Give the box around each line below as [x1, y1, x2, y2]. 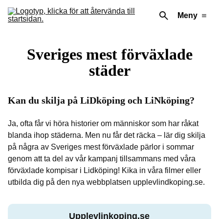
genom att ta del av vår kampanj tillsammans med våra [8, 154, 196, 163]
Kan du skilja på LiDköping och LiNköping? [8, 95, 195, 106]
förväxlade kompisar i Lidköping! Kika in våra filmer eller [8, 166, 201, 175]
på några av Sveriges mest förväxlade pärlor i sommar [8, 143, 194, 151]
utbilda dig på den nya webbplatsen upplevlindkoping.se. [8, 178, 205, 186]
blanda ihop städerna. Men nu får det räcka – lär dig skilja [8, 131, 205, 139]
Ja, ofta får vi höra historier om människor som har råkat [8, 119, 198, 128]
